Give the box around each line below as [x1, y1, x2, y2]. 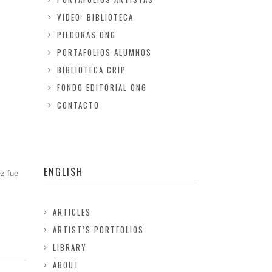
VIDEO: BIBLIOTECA [56, 11, 134, 23]
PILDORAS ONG [56, 29, 116, 41]
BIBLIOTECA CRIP [56, 64, 126, 76]
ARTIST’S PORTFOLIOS [53, 223, 144, 236]
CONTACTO [56, 99, 100, 111]
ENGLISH [44, 165, 84, 179]
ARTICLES [53, 206, 92, 218]
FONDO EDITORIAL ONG [56, 81, 147, 93]
